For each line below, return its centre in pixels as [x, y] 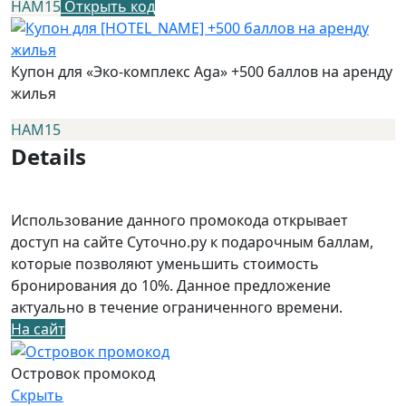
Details [48, 156]
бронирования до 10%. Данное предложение [171, 285]
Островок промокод [83, 374]
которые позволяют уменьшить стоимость [165, 263]
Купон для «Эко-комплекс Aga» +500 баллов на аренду [202, 71]
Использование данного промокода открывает [179, 220]
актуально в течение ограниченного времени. [177, 307]
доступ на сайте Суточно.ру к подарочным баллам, [192, 242]
